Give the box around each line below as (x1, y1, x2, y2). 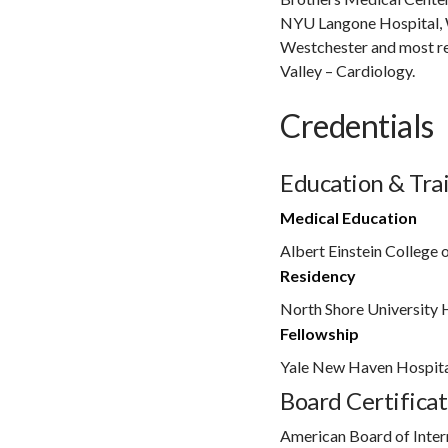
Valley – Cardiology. (280, 60, 415, 80)
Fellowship (280, 323, 359, 343)
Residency (280, 265, 356, 285)
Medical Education (280, 207, 417, 227)
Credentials (280, 105, 434, 145)
